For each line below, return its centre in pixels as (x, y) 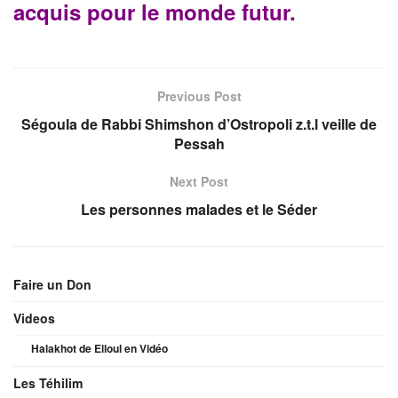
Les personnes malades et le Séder (199, 209)
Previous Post (199, 96)
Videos (34, 318)
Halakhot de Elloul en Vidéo (99, 348)
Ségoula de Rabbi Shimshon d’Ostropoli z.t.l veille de (199, 123)
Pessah (199, 143)
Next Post (199, 181)
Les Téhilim (48, 382)
